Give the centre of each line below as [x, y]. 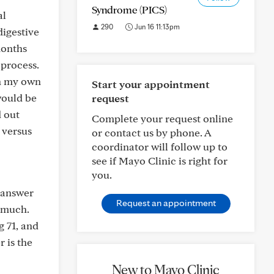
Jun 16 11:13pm [156, 27]
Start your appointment [151, 84]
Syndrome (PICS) [129, 9]
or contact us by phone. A [151, 132]
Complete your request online [162, 118]
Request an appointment [166, 203]
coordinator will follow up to [160, 146]
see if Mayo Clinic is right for [160, 161]
